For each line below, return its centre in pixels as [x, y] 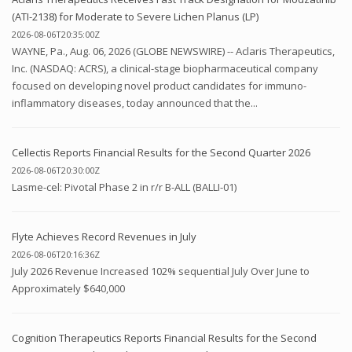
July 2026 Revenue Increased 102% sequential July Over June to [161, 271]
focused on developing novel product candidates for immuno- [159, 85]
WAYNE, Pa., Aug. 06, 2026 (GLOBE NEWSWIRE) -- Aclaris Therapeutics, [173, 51]
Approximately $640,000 [68, 288]
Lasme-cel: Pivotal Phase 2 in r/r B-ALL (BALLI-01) [124, 187]
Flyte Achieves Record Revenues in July [104, 236]
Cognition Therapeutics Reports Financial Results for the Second [164, 337]
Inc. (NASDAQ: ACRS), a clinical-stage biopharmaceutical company [165, 68]
